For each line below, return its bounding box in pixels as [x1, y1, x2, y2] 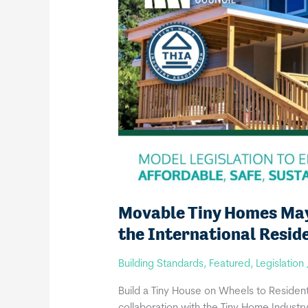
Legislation [256, 259, 305, 270]
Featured [209, 259, 251, 270]
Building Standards [118, 259, 204, 270]
